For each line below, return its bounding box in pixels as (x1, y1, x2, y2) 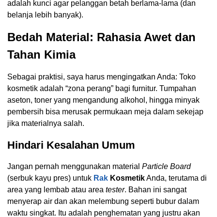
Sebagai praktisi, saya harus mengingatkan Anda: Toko (7, 73, 196, 81)
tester (106, 186, 124, 194)
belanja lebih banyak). (7, 11, 83, 19)
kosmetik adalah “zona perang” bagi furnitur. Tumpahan (7, 84, 196, 93)
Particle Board (142, 162, 191, 171)
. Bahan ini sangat (124, 186, 186, 194)
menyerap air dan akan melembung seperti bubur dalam (7, 197, 199, 206)
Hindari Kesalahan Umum (7, 139, 135, 152)
